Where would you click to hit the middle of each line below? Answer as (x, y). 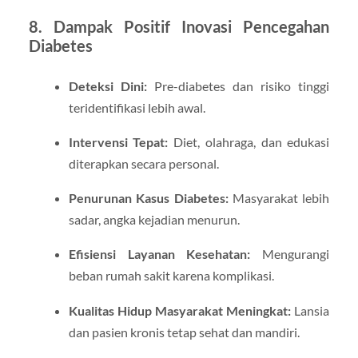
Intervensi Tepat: (118, 142)
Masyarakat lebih (279, 198)
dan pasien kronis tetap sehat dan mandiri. (184, 332)
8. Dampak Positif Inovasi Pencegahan (179, 27)
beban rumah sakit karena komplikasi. (171, 276)
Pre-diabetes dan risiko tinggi (238, 86)
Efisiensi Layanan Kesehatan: (159, 254)
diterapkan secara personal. (143, 164)
